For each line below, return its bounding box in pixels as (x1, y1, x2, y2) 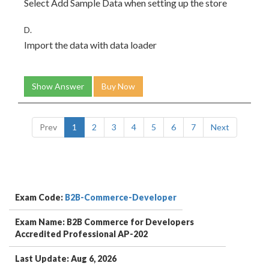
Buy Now (101, 81, 135, 91)
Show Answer (32, 81, 84, 91)
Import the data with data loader (24, 39, 157, 50)
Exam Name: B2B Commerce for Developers (15, 217, 194, 227)
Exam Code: (15, 192, 65, 202)
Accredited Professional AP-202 (15, 229, 148, 239)
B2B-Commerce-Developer (65, 192, 177, 202)
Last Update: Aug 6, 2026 (15, 253, 116, 264)
